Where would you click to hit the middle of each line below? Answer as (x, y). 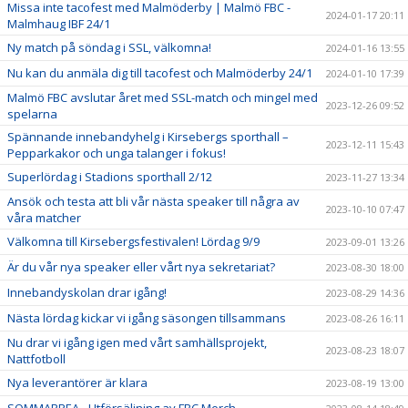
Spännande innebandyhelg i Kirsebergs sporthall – (148, 136)
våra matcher (44, 217)
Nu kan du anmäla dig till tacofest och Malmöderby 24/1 (160, 72)
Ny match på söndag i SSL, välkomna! (109, 47)
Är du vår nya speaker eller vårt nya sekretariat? (141, 266)
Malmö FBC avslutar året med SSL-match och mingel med (163, 97)
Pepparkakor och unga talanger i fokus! (117, 153)
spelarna (32, 113)
